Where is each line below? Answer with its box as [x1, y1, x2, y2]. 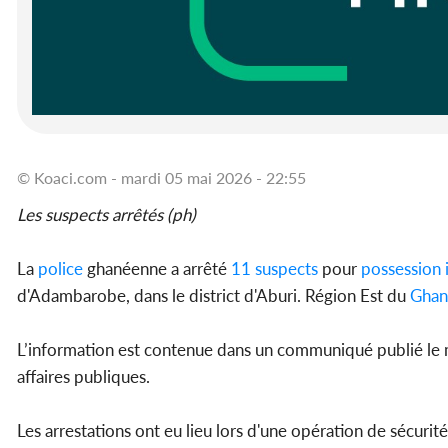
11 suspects [227, 258, 318, 280]
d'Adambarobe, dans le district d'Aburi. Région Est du [17, 285, 410, 307]
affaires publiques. [17, 366, 150, 388]
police [34, 258, 83, 280]
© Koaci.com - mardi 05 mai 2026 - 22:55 [17, 168, 306, 188]
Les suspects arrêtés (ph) [17, 204, 196, 226]
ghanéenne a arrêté [83, 258, 227, 280]
